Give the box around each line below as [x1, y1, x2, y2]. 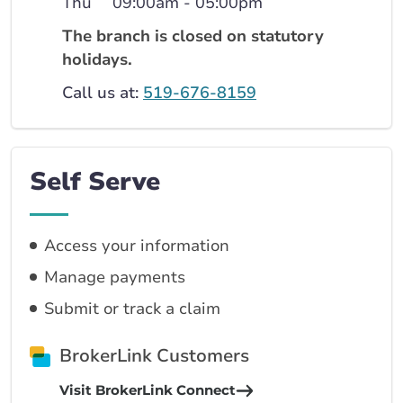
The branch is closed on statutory [62, 25, 324, 47]
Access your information [44, 235, 229, 256]
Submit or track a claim [44, 298, 220, 319]
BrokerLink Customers [59, 344, 249, 368]
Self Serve [30, 165, 160, 199]
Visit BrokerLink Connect [59, 381, 236, 399]
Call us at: [62, 82, 143, 103]
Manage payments [44, 266, 185, 288]
